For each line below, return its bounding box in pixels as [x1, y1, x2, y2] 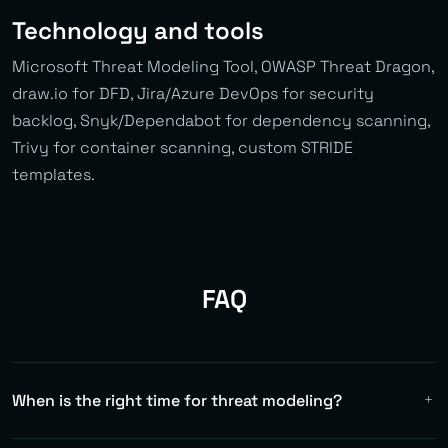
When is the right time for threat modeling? [12, 389, 342, 411]
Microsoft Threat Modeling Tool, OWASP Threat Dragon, [12, 55, 434, 77]
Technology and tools [12, 14, 264, 46]
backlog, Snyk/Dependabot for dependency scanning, [12, 109, 430, 131]
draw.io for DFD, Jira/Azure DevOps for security [12, 82, 374, 104]
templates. [12, 163, 95, 185]
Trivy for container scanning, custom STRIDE [12, 136, 353, 158]
